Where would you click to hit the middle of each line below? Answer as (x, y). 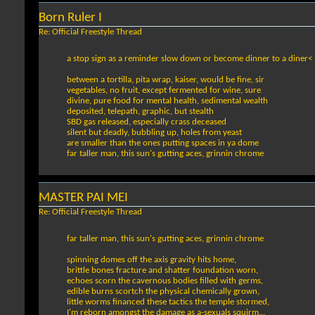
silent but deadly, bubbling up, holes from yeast (154, 133)
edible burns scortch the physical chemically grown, (163, 292)
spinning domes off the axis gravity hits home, (152, 260)
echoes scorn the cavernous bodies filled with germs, (165, 281)
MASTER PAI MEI (83, 198)
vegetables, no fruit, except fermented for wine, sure (164, 91)
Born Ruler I (70, 18)
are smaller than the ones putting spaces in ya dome (163, 143)
